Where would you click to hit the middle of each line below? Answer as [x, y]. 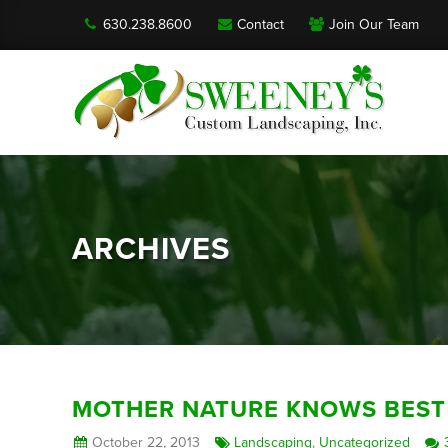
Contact [260, 24]
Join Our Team [373, 24]
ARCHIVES [151, 249]
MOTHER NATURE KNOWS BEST [259, 409]
